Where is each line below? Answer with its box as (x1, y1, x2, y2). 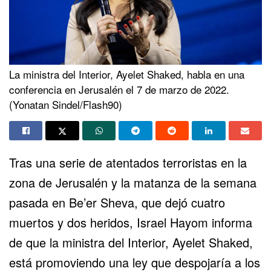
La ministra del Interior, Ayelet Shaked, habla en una (9, 66, 244, 82)
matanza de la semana (134, 173, 256, 191)
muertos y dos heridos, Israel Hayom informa (9, 213, 252, 231)
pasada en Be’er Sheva (9, 193, 134, 211)
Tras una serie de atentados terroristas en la (9, 153, 247, 171)
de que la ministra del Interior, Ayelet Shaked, (9, 233, 253, 251)
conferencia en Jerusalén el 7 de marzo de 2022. (9, 81, 229, 97)
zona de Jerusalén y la (9, 173, 134, 191)
